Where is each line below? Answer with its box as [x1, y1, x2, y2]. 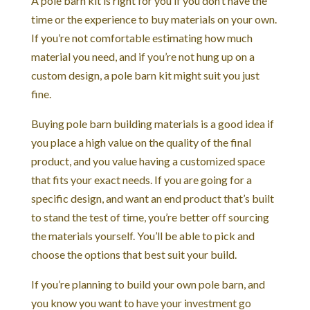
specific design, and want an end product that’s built [30, 191, 274, 205]
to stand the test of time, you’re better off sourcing [30, 210, 269, 224]
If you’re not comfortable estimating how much [30, 30, 253, 44]
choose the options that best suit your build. [30, 247, 239, 261]
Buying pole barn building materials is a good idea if [30, 116, 274, 130]
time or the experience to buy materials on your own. [30, 12, 277, 26]
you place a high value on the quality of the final [30, 135, 251, 149]
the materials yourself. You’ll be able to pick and [30, 228, 255, 242]
